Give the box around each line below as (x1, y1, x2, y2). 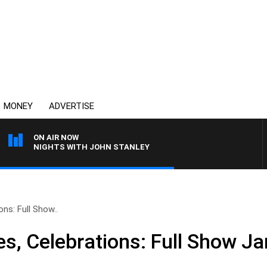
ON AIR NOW (33, 133, 79, 142)
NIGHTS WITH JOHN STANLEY (33, 142, 150, 151)
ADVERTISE (49, 101, 94, 111)
